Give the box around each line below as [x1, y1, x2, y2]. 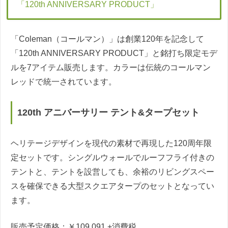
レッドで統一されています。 [11, 77, 117, 87]
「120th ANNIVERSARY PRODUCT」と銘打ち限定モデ [11, 49, 217, 58]
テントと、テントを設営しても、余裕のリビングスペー [11, 167, 214, 176]
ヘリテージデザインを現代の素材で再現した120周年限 [11, 138, 212, 148]
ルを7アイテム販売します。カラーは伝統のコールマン [11, 63, 211, 72]
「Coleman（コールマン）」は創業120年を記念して [11, 35, 204, 44]
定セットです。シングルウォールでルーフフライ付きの [11, 153, 214, 162]
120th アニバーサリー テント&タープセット [17, 107, 199, 118]
